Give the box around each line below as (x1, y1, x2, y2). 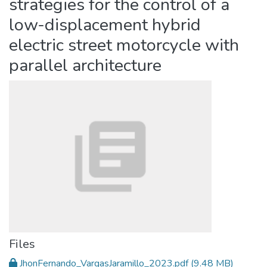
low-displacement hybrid (9, 13, 201, 36)
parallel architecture (9, 54, 162, 77)
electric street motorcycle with (9, 33, 239, 57)
